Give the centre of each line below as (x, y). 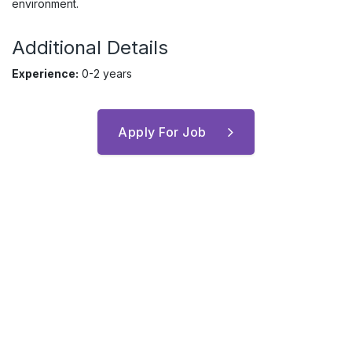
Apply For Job (162, 132)
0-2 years (105, 73)
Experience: (45, 73)
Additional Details (90, 48)
